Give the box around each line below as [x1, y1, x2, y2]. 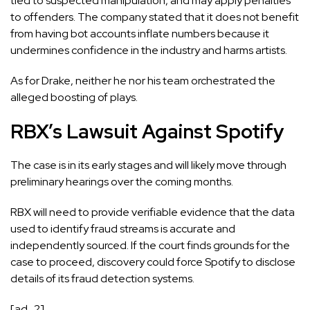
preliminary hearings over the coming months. [10, 174, 233, 190]
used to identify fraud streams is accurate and [10, 221, 235, 237]
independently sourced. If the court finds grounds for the [10, 238, 290, 253]
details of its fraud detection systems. [10, 271, 194, 286]
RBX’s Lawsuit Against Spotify [10, 118, 284, 145]
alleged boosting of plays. [10, 90, 138, 105]
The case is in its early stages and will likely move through [10, 158, 286, 173]
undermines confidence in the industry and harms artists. [10, 43, 287, 58]
